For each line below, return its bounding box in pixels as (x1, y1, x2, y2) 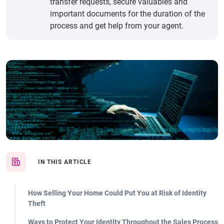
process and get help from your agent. (50, 21, 183, 30)
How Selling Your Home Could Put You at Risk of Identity (28, 189, 206, 197)
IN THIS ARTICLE (38, 158, 92, 165)
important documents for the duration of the (50, 9, 205, 18)
